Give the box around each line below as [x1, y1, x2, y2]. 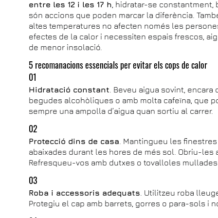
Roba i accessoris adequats [29, 188, 141, 197]
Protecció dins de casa [29, 136, 120, 145]
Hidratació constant [29, 85, 110, 94]
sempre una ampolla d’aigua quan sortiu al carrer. [29, 106, 214, 115]
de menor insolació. [29, 42, 103, 52]
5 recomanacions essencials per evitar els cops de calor [29, 58, 208, 71]
